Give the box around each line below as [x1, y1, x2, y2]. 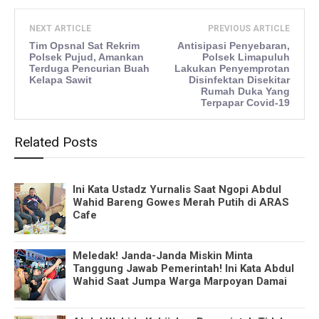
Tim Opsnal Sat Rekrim [29, 40, 140, 52]
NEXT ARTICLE [29, 23, 91, 34]
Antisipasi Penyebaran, [177, 40, 290, 52]
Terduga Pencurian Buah [29, 63, 150, 75]
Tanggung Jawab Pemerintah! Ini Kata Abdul [73, 262, 294, 276]
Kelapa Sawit [29, 74, 92, 86]
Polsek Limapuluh [202, 51, 290, 63]
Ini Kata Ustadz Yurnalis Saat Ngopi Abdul [73, 183, 281, 197]
